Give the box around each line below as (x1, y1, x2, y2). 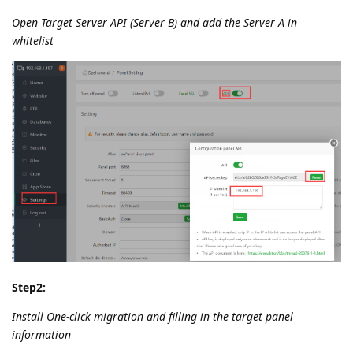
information (12, 326, 71, 342)
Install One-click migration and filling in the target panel (12, 308, 293, 324)
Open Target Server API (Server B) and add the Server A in (12, 14, 297, 30)
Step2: (12, 279, 46, 295)
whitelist (12, 32, 54, 48)
